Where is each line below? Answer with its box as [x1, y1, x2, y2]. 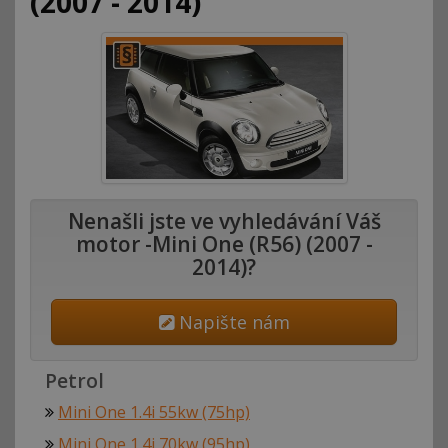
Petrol [45, 368, 104, 395]
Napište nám [173, 310, 290, 335]
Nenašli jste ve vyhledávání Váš [67, 207, 381, 236]
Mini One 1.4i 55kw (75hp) [58, 401, 250, 424]
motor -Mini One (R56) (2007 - [75, 230, 373, 259]
